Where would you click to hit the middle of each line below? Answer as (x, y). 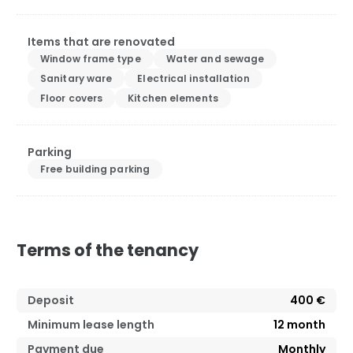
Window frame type (91, 58)
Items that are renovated (101, 41)
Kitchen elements (173, 98)
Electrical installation (193, 78)
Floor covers (72, 98)
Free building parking (95, 169)
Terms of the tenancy (108, 250)
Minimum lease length (91, 324)
